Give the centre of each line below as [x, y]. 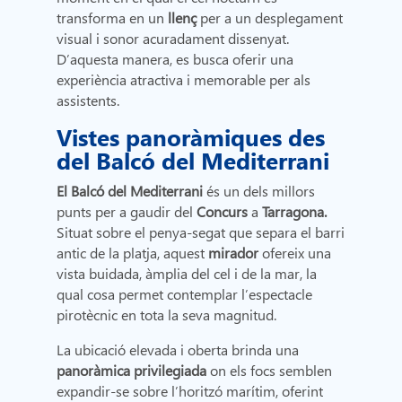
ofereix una [297, 253]
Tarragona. [295, 212]
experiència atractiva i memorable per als [184, 80]
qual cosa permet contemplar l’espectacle [185, 294]
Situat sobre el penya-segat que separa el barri [201, 232]
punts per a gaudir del [127, 212]
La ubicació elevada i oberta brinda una [178, 350]
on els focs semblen [270, 371]
